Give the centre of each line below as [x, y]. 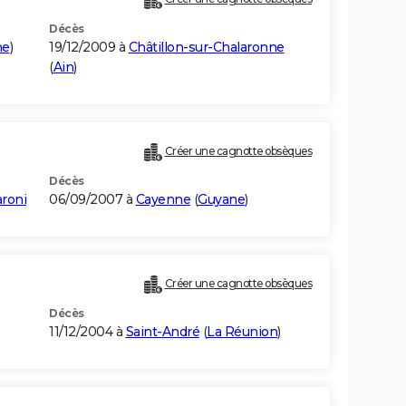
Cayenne [163, 200]
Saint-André [162, 332]
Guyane [221, 200]
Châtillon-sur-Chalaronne [206, 48]
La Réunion [242, 332]
